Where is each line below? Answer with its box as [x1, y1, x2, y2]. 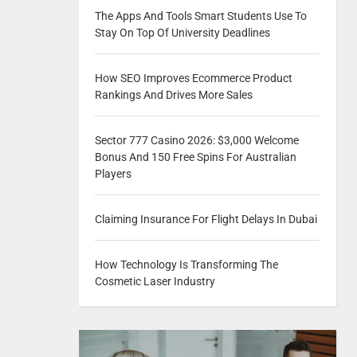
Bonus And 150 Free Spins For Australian [94, 151, 296, 163]
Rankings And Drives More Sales [94, 88, 253, 101]
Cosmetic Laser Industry [94, 275, 215, 288]
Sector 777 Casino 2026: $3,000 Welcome [94, 134, 299, 147]
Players [94, 167, 131, 180]
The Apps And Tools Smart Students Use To [94, 10, 307, 22]
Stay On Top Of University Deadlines [94, 26, 270, 39]
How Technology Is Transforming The [94, 258, 278, 271]
